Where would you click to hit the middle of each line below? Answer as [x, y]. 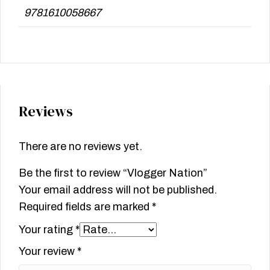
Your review [48, 252]
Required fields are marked [85, 207]
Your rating [47, 230]
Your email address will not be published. [118, 190]
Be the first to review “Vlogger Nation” [113, 173]
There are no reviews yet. [80, 147]
